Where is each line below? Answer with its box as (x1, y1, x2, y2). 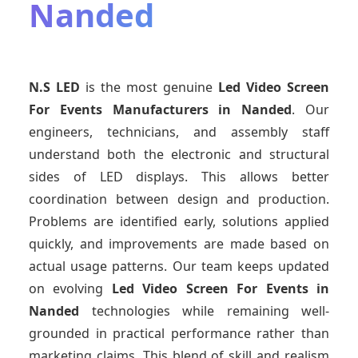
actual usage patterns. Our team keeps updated (29, 257, 329, 276)
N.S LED (29, 78, 80, 97)
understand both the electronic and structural (29, 145, 329, 164)
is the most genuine (80, 78, 218, 97)
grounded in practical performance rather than (29, 324, 329, 343)
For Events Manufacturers (29, 101, 209, 119)
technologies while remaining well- (91, 302, 329, 320)
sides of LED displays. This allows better (29, 168, 329, 186)
